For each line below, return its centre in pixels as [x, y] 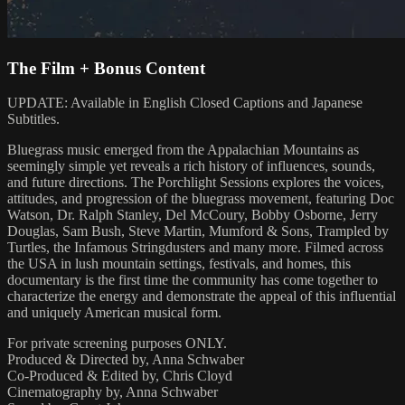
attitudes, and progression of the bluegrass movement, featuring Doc [201, 199]
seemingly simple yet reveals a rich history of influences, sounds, [191, 166]
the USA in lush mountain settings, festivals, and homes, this [179, 264]
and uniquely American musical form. [114, 313]
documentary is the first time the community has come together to [193, 280]
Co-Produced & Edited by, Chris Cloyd [120, 376]
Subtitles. [33, 119]
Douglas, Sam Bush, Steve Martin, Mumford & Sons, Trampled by [198, 231]
